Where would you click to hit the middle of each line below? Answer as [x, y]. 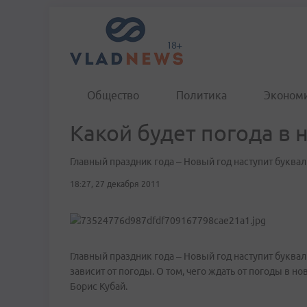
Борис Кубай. [99, 286]
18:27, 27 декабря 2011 [115, 184]
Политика [201, 95]
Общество [113, 95]
